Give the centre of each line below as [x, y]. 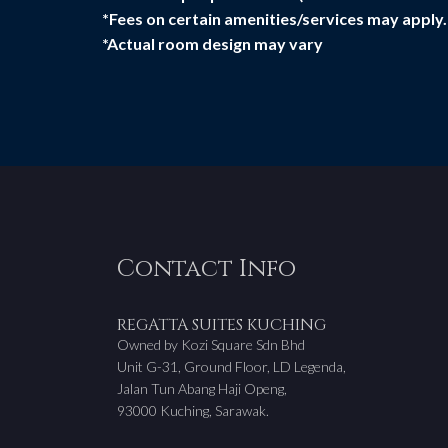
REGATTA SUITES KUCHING [221, 325]
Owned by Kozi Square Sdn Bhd [211, 344]
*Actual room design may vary [212, 43]
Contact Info [206, 269]
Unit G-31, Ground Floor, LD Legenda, [231, 366]
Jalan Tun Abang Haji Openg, [202, 388]
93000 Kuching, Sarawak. [193, 410]
